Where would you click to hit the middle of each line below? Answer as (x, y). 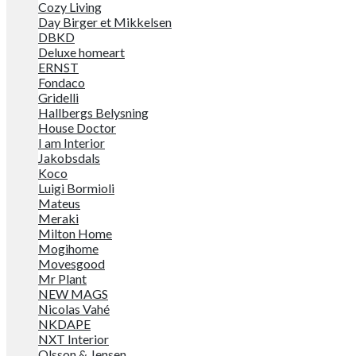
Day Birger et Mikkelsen (105, 22)
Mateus (59, 203)
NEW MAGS (73, 294)
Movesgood (72, 263)
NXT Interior (74, 339)
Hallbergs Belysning (93, 112)
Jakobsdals (69, 158)
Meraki (58, 218)
